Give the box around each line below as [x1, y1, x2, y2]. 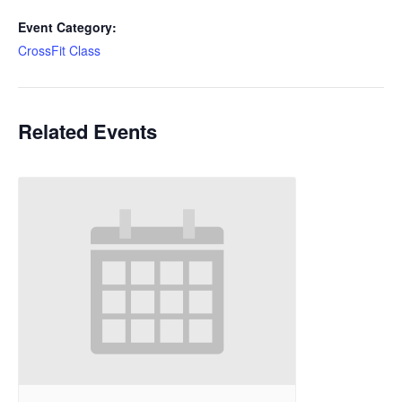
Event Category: [18, 18, 117, 37]
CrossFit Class [18, 41, 100, 60]
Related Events [18, 117, 157, 146]
